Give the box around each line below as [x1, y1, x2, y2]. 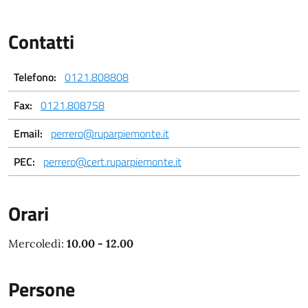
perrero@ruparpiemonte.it [51, 124, 169, 142]
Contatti [8, 26, 74, 56]
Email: [14, 124, 43, 142]
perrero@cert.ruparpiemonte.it [43, 153, 181, 170]
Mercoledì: [8, 236, 67, 250]
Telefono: [14, 68, 56, 85]
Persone [8, 274, 75, 304]
